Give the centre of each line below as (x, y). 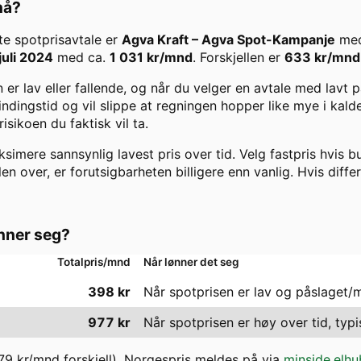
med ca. (79, 58)
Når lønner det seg (191, 262)
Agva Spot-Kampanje (268, 40)
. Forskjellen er (239, 58)
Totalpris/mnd (94, 262)
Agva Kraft (155, 40)
